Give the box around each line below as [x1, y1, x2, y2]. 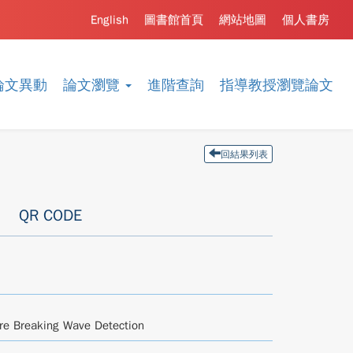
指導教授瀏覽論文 [220, 76, 333, 94]
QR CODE [18, 206, 82, 225]
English [91, 13, 128, 27]
